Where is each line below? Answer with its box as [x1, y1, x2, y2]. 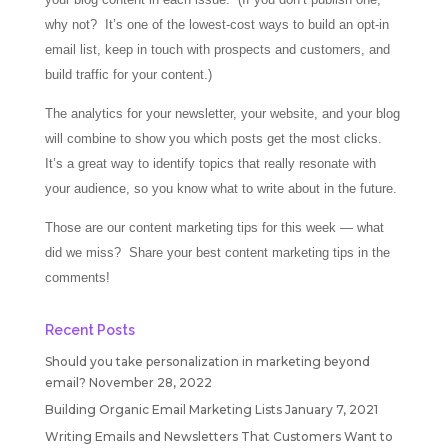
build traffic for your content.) [44, 67, 216, 82]
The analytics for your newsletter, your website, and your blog [44, 106, 400, 121]
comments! [44, 270, 110, 285]
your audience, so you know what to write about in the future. [44, 181, 397, 196]
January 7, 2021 [284, 402, 378, 417]
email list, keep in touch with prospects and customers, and [44, 42, 390, 57]
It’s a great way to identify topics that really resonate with [44, 156, 376, 171]
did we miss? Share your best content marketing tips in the [44, 245, 390, 260]
